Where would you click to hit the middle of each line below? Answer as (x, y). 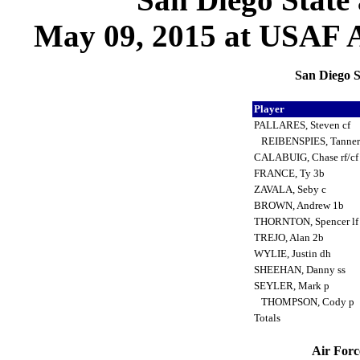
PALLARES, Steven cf (303, 125)
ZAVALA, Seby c (291, 190)
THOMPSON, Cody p (305, 302)
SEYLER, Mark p (292, 286)
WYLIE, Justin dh (293, 254)
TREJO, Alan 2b (290, 238)
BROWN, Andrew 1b (300, 206)
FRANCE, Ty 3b (290, 174)
